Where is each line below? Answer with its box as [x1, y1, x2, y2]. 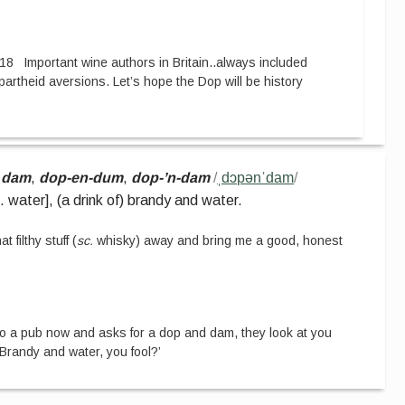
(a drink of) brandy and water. [57, 193, 243, 209]
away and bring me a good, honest [140, 232, 344, 248]
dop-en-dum [39, 170, 124, 186]
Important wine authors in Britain [24, 55, 210, 71]
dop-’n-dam [131, 170, 211, 186]
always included [216, 55, 308, 71]
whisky [97, 232, 137, 248]
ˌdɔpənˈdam [217, 170, 295, 186]
